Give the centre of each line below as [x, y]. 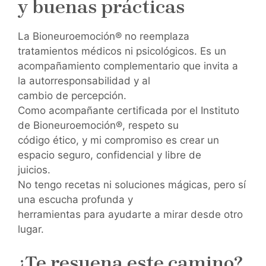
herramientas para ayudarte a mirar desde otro [130, 215]
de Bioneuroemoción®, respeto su [98, 126]
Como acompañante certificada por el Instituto [129, 111]
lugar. [31, 229]
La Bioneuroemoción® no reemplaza [104, 37]
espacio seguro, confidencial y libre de [110, 155]
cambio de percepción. [72, 96]
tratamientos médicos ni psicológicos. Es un [122, 51]
